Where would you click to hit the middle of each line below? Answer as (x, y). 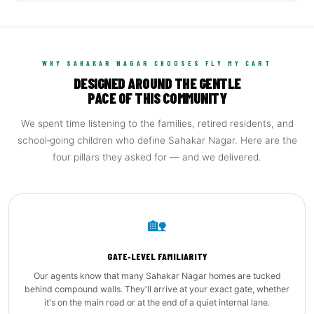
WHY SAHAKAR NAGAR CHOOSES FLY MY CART (157, 63)
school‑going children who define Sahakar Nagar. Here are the (157, 140)
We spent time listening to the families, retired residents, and (157, 123)
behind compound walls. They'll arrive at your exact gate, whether (157, 289)
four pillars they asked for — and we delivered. (157, 157)
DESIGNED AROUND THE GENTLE (157, 83)
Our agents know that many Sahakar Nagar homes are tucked (157, 276)
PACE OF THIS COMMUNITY (157, 98)
